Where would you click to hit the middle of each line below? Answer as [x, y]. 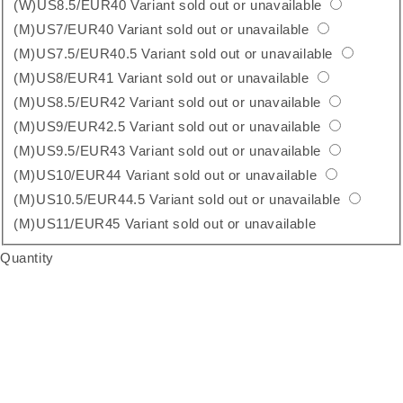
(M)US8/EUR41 [66, 77]
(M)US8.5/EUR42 [72, 102]
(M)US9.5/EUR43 [72, 150]
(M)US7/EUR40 [66, 29]
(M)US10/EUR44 [70, 175]
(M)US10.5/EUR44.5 [82, 199]
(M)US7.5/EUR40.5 [78, 53]
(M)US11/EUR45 [69, 223]
